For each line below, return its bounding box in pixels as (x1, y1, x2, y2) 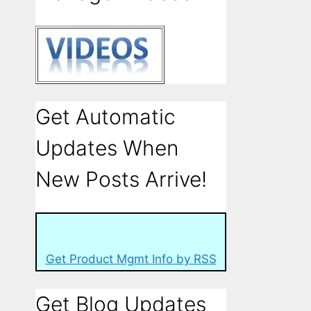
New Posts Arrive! (35, 167, 207, 192)
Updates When (35, 135, 178, 160)
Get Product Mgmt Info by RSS (45, 251, 217, 266)
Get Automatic (35, 104, 176, 129)
